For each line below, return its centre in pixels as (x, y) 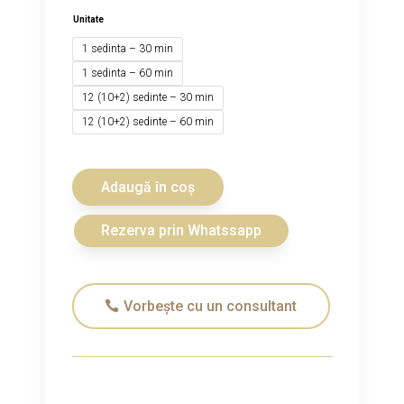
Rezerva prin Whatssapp (181, 231)
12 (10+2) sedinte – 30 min (148, 97)
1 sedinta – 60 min (128, 73)
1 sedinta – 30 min (128, 48)
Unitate (88, 19)
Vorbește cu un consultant (210, 307)
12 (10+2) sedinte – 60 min (148, 121)
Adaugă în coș (148, 187)
